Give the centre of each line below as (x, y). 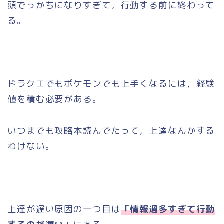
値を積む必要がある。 (55, 99)
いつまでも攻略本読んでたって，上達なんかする (111, 131)
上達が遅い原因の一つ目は (64, 209)
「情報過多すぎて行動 (168, 209)
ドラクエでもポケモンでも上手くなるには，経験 (111, 84)
